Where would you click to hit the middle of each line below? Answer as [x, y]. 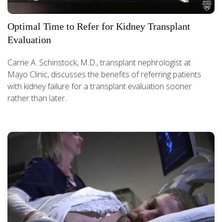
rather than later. [37, 98]
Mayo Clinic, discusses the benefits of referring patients [104, 75]
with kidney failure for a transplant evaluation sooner [100, 86]
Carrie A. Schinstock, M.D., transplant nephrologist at [99, 63]
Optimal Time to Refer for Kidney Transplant [99, 27]
